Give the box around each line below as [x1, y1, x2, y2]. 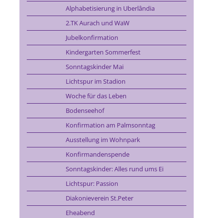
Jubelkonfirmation [65, 33, 118, 42]
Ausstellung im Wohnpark [65, 135, 140, 144]
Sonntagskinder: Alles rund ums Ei [65, 164, 163, 173]
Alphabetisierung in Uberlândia [65, 4, 155, 13]
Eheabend [65, 208, 95, 217]
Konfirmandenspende [65, 150, 129, 159]
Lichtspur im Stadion [65, 77, 126, 86]
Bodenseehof [65, 106, 104, 115]
